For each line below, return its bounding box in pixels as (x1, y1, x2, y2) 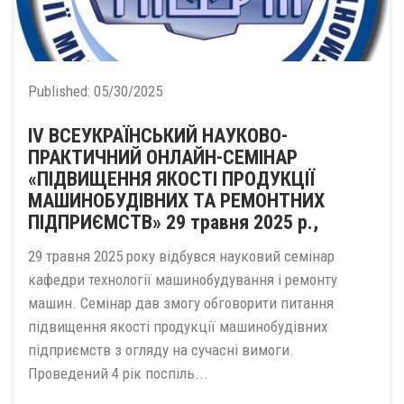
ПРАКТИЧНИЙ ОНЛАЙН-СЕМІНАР (28, 145, 298, 169)
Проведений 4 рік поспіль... (28, 364, 208, 382)
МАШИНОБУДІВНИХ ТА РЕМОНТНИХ (28, 188, 325, 212)
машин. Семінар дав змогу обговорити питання (28, 294, 334, 312)
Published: (28, 81, 94, 100)
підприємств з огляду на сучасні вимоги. (28, 341, 294, 359)
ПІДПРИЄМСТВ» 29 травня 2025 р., (28, 210, 318, 234)
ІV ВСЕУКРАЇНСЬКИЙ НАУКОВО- (28, 124, 288, 147)
